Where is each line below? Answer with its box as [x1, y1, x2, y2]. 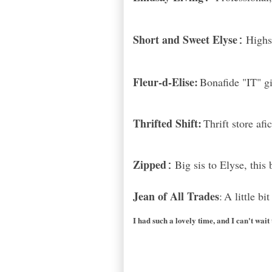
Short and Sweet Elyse [133, 32, 237, 48]
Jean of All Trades [133, 188, 219, 205]
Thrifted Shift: [133, 115, 202, 132]
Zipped [133, 157, 166, 173]
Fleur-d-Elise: [133, 74, 198, 90]
